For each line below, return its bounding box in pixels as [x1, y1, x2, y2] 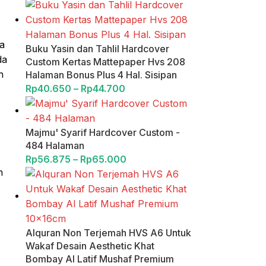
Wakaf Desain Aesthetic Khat [25, 240, 154, 252]
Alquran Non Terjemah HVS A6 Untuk [25, 227, 191, 239]
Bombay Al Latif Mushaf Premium [25, 253, 174, 265]
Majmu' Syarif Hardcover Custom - [25, 126, 180, 138]
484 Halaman [25, 140, 84, 151]
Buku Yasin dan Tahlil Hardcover [25, 43, 169, 55]
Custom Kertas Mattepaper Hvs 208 [25, 56, 185, 68]
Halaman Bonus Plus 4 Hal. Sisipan [25, 69, 177, 81]
